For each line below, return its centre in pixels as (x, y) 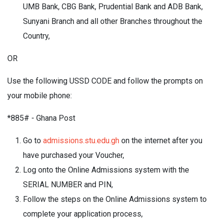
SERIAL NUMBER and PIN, (68, 185)
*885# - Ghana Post (41, 118)
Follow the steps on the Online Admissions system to (115, 199)
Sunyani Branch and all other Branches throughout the (113, 21)
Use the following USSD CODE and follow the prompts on (105, 81)
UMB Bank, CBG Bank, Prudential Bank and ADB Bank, (113, 7)
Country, (36, 36)
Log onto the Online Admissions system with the (106, 170)
